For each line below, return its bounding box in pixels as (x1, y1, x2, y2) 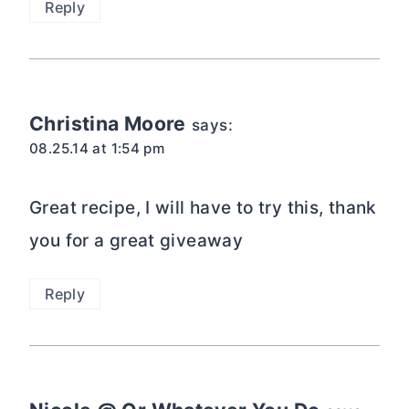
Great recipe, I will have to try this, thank (29, 196, 377, 218)
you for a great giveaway (29, 229, 244, 251)
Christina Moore (29, 111, 186, 136)
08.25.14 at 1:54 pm (29, 140, 165, 158)
